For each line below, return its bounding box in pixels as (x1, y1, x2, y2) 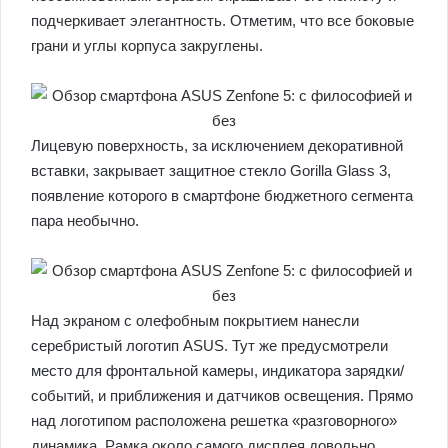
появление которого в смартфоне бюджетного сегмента (31, 187, 413, 204)
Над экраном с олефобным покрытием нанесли (31, 312, 359, 329)
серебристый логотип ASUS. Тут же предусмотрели (31, 337, 388, 354)
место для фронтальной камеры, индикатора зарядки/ (31, 362, 404, 379)
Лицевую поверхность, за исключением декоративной (31, 137, 403, 154)
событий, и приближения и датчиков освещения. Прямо (31, 387, 413, 404)
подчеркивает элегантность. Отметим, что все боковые (31, 12, 414, 29)
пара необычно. (31, 212, 139, 229)
